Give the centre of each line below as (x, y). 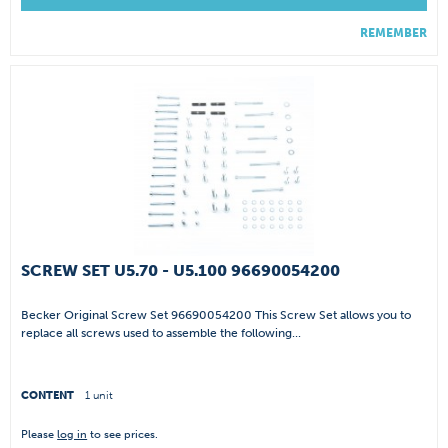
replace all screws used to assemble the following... (161, 332)
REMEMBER (393, 33)
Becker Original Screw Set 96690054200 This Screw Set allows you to (216, 314)
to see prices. (123, 434)
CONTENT (49, 395)
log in (72, 434)
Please (39, 434)
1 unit (99, 395)
